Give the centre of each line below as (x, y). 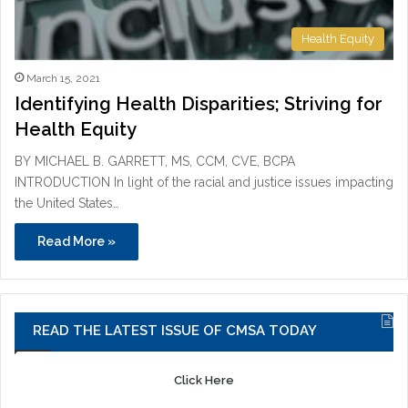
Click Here (204, 381)
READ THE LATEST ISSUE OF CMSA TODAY (175, 331)
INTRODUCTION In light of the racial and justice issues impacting (204, 183)
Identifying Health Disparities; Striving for (199, 104)
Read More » (76, 242)
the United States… (67, 204)
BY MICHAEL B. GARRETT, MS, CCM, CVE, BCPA (155, 162)
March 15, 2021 (63, 79)
